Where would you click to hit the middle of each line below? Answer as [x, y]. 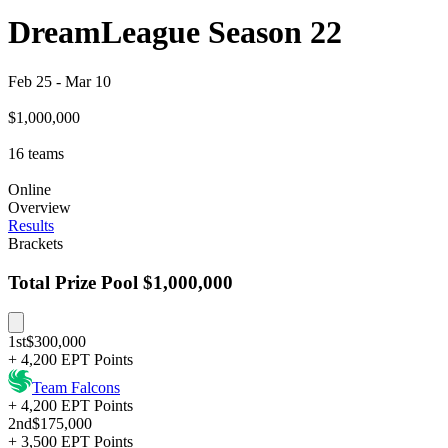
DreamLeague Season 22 [175, 32]
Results [31, 225]
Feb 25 [30, 81]
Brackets [35, 243]
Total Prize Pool [73, 282]
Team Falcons [76, 388]
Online [29, 189]
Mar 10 [88, 81]
